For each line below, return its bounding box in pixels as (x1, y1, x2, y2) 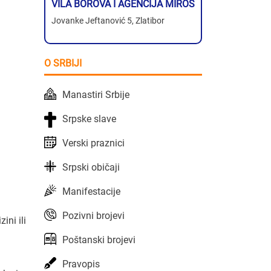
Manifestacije (62, 185, 120, 197)
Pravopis (62, 258, 100, 270)
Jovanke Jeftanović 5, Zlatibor (51, 15, 165, 25)
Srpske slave (62, 113, 116, 125)
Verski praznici (62, 137, 125, 149)
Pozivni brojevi (62, 209, 125, 221)
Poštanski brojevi (62, 233, 135, 246)
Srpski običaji (62, 161, 120, 173)
